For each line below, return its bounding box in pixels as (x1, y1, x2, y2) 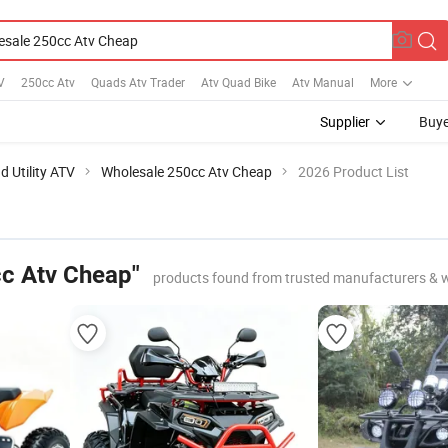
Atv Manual (292, 73, 354, 90)
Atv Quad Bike (201, 73, 276, 90)
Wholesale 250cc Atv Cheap (101, 162, 272, 181)
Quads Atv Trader (91, 73, 185, 90)
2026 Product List (298, 162, 409, 181)
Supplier (320, 112, 370, 131)
